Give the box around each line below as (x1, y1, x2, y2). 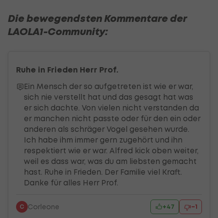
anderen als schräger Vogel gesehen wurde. (24, 125, 190, 134)
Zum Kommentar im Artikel (16, 59, 123, 70)
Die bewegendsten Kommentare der (8, 12, 187, 25)
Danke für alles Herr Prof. (24, 178, 119, 188)
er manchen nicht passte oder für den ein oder (24, 114, 201, 124)
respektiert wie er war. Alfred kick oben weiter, (24, 146, 199, 156)
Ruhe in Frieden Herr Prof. (16, 65, 118, 75)
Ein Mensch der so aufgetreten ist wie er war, (24, 82, 194, 91)
